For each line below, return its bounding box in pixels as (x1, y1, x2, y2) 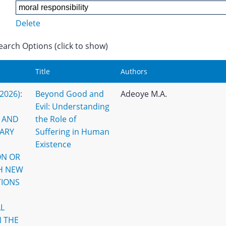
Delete (15, 18, 40, 29)
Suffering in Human (35, 126, 109, 137)
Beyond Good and (35, 88, 104, 99)
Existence (35, 139, 71, 150)
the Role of (35, 114, 76, 125)
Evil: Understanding (35, 101, 109, 112)
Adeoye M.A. (120, 88, 167, 99)
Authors (120, 67, 147, 76)
